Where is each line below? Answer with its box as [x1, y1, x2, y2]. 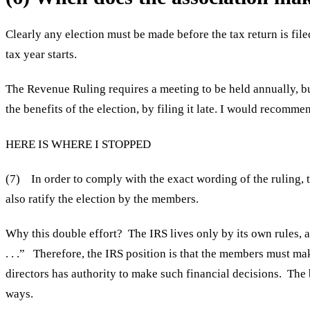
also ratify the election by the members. [6, 192, 199, 206]
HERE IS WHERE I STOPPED [6, 137, 151, 151]
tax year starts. [6, 48, 77, 62]
